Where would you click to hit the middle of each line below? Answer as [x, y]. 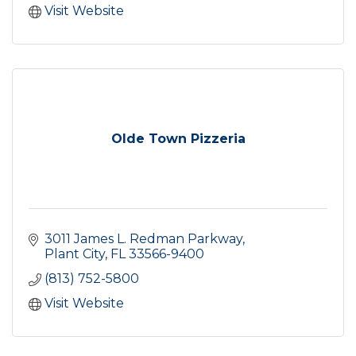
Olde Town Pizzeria [178, 138]
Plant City [75, 253]
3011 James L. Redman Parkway [143, 238]
